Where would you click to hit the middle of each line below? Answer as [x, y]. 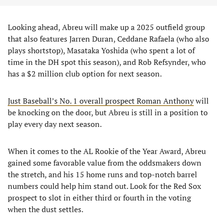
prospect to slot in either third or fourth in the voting [99, 198]
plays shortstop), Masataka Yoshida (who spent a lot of [101, 50]
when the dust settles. [46, 209]
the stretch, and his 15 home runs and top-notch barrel [102, 174]
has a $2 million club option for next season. [85, 74]
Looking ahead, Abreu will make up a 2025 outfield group [106, 27]
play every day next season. [55, 124]
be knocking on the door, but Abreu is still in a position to [108, 112]
